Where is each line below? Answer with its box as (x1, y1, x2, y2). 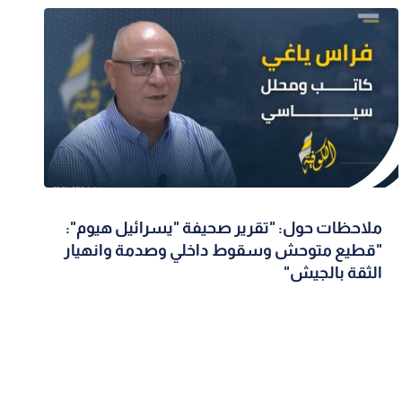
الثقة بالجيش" (284, 264, 383, 283)
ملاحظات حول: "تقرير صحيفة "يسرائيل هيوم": (66, 219, 383, 238)
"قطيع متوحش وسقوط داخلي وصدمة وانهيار (64, 241, 383, 260)
